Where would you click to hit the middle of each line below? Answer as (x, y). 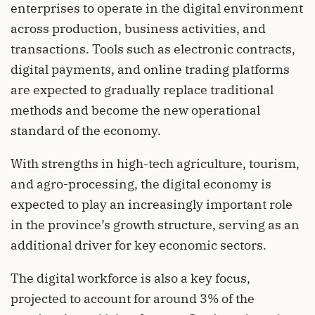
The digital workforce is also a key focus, (130, 278)
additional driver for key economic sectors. (139, 245)
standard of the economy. (86, 130)
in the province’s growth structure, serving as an (155, 224)
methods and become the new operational (135, 110)
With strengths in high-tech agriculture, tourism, (155, 163)
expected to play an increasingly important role (152, 204)
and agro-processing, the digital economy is (141, 184)
